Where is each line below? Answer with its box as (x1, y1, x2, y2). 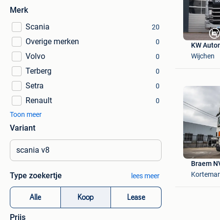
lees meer (131, 172, 160, 180)
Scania (26, 22, 50, 31)
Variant (10, 123, 35, 133)
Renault (26, 96, 52, 105)
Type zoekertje (10, 171, 62, 180)
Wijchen (191, 52, 215, 60)
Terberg (26, 66, 52, 76)
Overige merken (26, 37, 79, 46)
